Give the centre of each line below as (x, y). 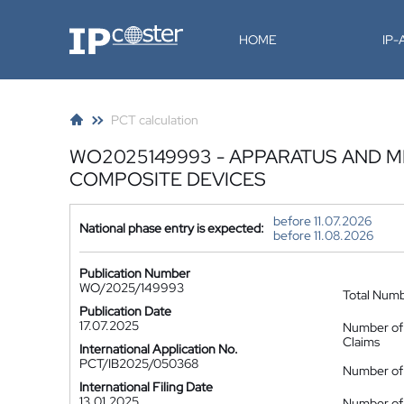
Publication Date (125, 311)
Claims (361, 342)
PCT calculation (155, 120)
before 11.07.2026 (322, 221)
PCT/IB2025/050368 (139, 363)
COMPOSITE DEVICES (168, 179)
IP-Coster (96, 32)
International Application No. (159, 349)
